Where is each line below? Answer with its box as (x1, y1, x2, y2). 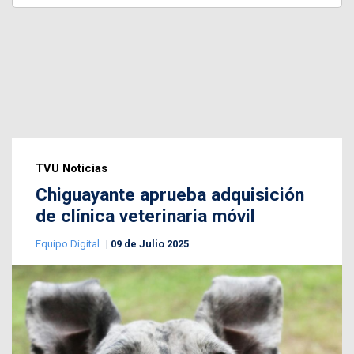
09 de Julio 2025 (111, 237, 189, 250)
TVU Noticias (36, 160, 107, 175)
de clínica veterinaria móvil (36, 205, 255, 227)
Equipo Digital (36, 237, 102, 250)
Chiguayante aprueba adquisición (36, 183, 304, 205)
